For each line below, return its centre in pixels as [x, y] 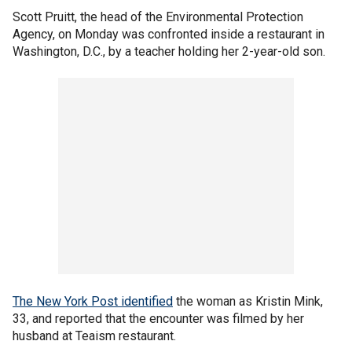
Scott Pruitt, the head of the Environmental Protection [158, 16]
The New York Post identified [93, 301]
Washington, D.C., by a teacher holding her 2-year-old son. [169, 51]
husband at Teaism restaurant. [94, 335]
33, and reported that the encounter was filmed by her [158, 318]
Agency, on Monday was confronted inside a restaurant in [169, 34]
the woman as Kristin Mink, [248, 301]
